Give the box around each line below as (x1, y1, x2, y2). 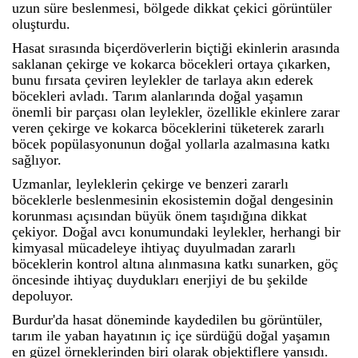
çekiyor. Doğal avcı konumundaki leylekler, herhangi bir (12, 224, 340, 241)
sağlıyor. (12, 152, 62, 169)
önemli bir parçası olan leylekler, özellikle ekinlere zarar (12, 104, 340, 121)
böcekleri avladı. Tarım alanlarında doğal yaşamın (12, 88, 303, 105)
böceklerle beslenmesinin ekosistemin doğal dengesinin (12, 192, 333, 209)
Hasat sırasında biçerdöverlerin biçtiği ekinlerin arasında (12, 40, 340, 57)
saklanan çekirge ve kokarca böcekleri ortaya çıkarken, (12, 56, 331, 73)
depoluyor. (12, 288, 74, 304)
